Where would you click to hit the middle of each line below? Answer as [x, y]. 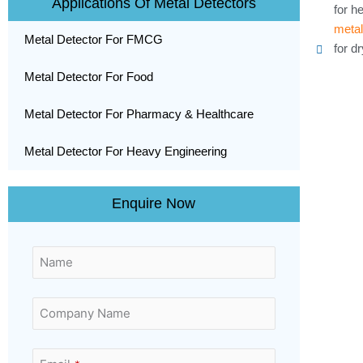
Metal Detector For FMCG [94, 39]
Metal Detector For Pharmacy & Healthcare [139, 114]
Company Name [85, 313]
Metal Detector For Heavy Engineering [126, 151]
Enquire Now [154, 203]
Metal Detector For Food [89, 77]
